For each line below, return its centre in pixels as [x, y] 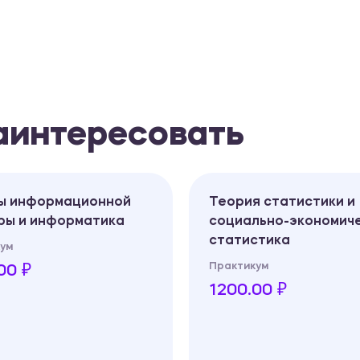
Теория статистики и [282, 202]
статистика [250, 241]
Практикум [239, 266]
